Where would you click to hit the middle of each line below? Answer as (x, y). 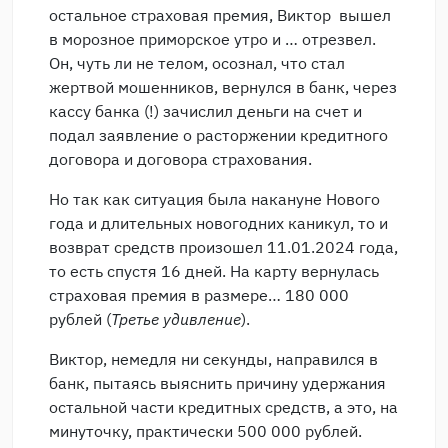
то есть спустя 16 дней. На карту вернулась (214, 271)
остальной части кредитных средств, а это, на (223, 407)
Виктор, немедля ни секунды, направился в (213, 359)
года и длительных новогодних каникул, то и (218, 223)
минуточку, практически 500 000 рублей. (205, 431)
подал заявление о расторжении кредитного (218, 135)
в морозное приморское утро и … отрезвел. (214, 39)
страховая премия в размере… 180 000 (199, 295)
